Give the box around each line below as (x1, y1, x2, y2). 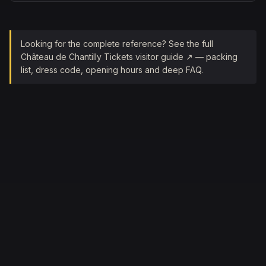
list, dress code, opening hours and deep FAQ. (21, 65, 203, 75)
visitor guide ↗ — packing (133, 52, 237, 62)
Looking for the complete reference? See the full (21, 39, 213, 49)
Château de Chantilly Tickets (21, 52, 133, 62)
